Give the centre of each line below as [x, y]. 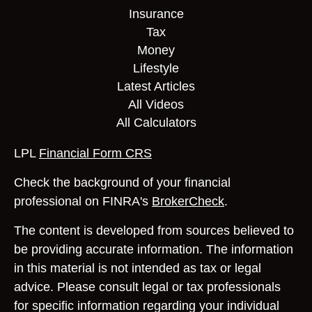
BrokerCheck [188, 201]
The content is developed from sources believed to [154, 231]
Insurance [156, 14]
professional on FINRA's [83, 201]
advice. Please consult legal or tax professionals [147, 287]
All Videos [156, 104]
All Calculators [156, 123]
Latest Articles [156, 86]
